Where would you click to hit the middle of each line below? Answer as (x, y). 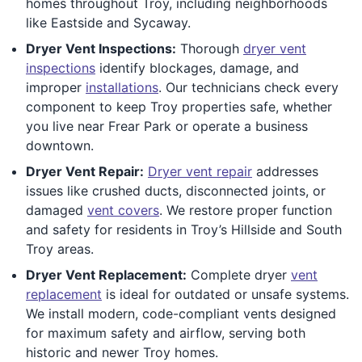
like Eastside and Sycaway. (108, 22)
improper (56, 87)
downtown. (60, 145)
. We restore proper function (246, 210)
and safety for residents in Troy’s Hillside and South (184, 229)
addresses (285, 171)
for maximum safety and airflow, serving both (166, 333)
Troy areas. (60, 248)
